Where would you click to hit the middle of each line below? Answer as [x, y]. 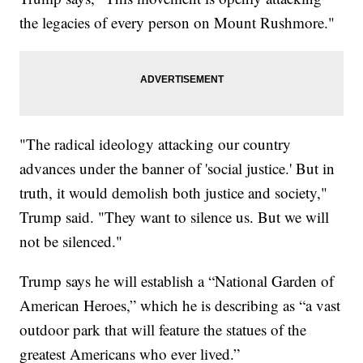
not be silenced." [71, 241]
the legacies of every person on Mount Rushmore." [177, 23]
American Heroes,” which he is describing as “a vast [180, 305]
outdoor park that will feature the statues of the [163, 330]
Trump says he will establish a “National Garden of [177, 281]
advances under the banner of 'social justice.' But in [177, 169]
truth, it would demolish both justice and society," [174, 193]
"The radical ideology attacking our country [156, 144]
